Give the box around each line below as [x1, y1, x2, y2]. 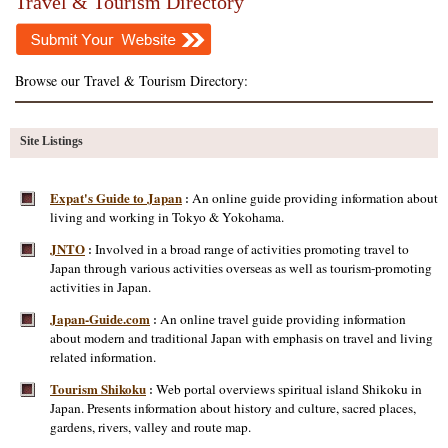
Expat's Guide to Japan [50, 188, 182, 207]
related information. [50, 348, 156, 366]
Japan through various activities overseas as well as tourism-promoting [50, 259, 432, 277]
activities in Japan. [50, 278, 151, 296]
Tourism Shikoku [50, 379, 146, 398]
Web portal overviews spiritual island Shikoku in [156, 380, 422, 398]
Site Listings [20, 134, 83, 148]
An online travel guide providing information [160, 310, 406, 328]
